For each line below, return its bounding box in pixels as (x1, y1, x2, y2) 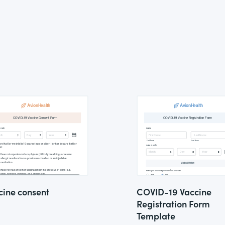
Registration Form (137, 197, 210, 210)
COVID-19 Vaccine (137, 185, 211, 198)
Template (137, 209, 175, 222)
